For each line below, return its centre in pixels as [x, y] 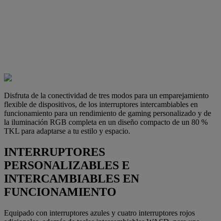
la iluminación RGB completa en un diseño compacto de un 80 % [106, 122]
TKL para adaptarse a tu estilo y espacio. [67, 131]
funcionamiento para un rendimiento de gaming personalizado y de [108, 113]
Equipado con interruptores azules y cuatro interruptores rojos [99, 213]
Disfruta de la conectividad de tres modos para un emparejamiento [106, 95]
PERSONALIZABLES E [67, 165]
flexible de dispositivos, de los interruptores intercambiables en [101, 104]
